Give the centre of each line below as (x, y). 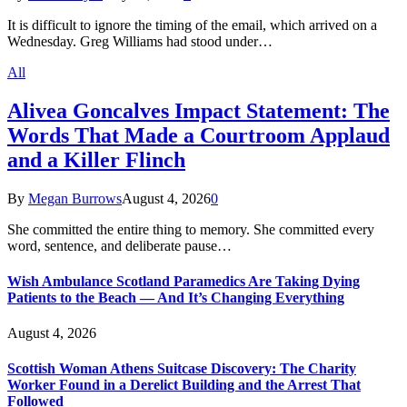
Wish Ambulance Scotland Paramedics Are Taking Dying (184, 281)
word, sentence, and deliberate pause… (119, 245)
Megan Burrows (75, 198)
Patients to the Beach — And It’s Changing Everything (176, 297)
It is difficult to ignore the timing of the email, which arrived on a (192, 25)
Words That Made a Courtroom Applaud (199, 135)
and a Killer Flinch (96, 159)
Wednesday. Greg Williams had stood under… (140, 41)
